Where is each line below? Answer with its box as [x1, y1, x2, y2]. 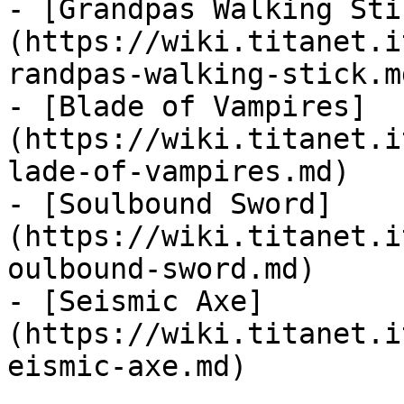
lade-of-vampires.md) [7, 155, 350, 188]
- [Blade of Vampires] [7, 90, 367, 123]
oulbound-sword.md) [7, 252, 316, 285]
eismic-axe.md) [7, 350, 247, 382]
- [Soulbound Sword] [7, 188, 333, 220]
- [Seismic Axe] [7, 285, 264, 317]
